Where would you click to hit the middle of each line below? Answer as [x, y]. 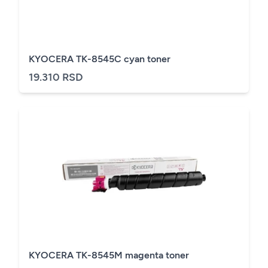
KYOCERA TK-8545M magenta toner [109, 255]
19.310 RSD [56, 77]
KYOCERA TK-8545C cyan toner [100, 59]
